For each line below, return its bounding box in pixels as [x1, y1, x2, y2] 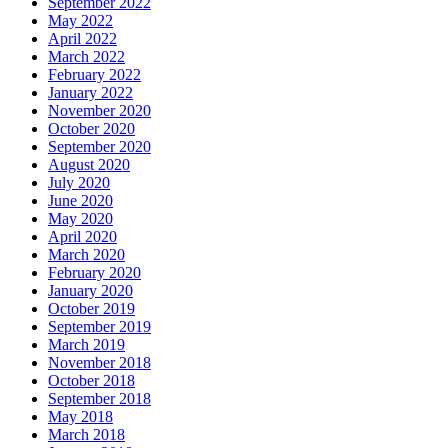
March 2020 [48, 246, 125, 264]
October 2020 [48, 120, 135, 138]
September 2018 [48, 390, 151, 408]
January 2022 [48, 84, 133, 102]
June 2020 [48, 192, 113, 210]
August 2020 [48, 156, 130, 174]
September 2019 [48, 318, 151, 336]
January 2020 [48, 282, 133, 300]
